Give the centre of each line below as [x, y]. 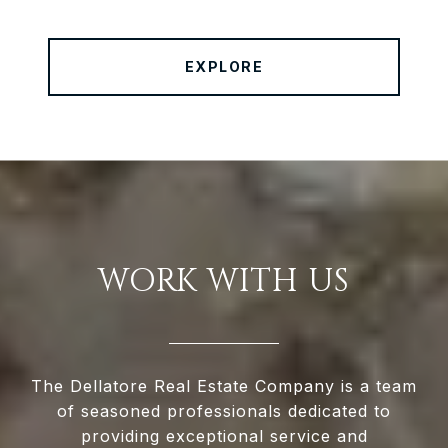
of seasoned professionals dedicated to [224, 411]
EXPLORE [224, 67]
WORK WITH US [224, 282]
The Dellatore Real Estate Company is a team [224, 386]
